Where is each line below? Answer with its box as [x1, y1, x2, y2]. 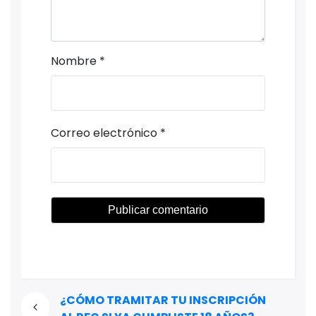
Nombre [51, 52, 97, 69]
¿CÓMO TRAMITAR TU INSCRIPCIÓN [59, 292, 266, 309]
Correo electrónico [51, 124, 157, 141]
